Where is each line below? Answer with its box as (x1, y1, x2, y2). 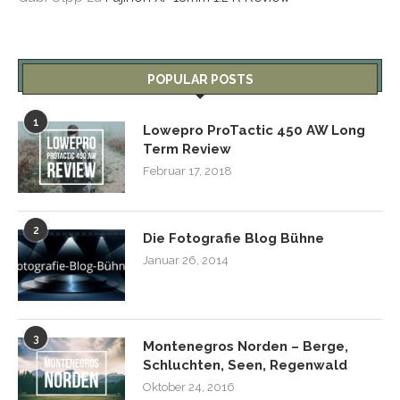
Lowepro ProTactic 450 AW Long (143, 122, 365, 138)
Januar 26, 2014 (143, 254, 229, 267)
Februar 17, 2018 (143, 164, 232, 178)
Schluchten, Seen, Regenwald (143, 357, 347, 373)
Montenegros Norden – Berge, (143, 338, 348, 354)
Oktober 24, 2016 (143, 380, 235, 394)
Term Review (143, 141, 231, 157)
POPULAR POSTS (146, 72, 254, 87)
